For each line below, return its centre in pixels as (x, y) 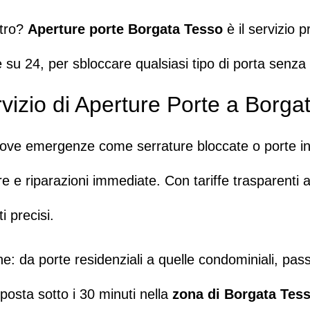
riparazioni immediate (91, 180)
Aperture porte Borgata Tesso (125, 29)
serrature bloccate (193, 146)
